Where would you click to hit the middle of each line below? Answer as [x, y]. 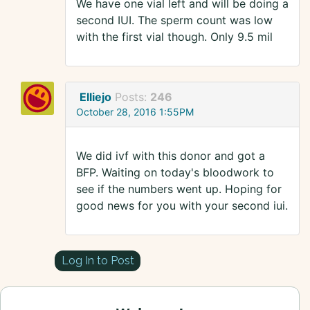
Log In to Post [98, 260]
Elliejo [95, 97]
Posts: [133, 97]
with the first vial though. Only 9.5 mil [174, 37]
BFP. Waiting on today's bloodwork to [175, 173]
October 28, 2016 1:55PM [135, 112]
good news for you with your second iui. [182, 206]
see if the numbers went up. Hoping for [179, 189]
